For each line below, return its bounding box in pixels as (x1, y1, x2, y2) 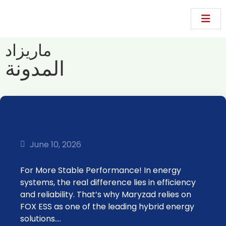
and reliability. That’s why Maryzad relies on (20, 189, 191, 200)
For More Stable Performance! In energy (20, 164, 181, 176)
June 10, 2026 (30, 138, 81, 150)
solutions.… (20, 213, 61, 224)
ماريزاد (5, 39, 51, 62)
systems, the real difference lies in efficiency (20, 177, 196, 188)
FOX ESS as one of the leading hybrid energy (20, 201, 194, 212)
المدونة (5, 54, 65, 83)
